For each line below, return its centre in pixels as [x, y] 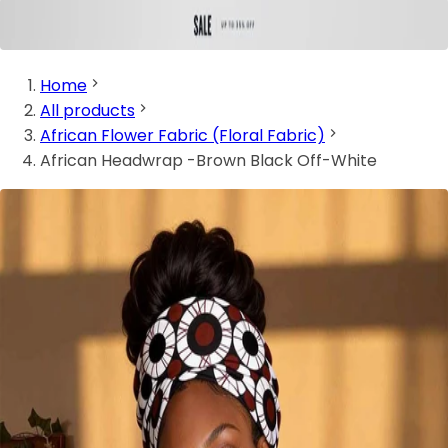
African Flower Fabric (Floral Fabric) [182, 136]
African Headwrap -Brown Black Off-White [208, 161]
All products [87, 111]
